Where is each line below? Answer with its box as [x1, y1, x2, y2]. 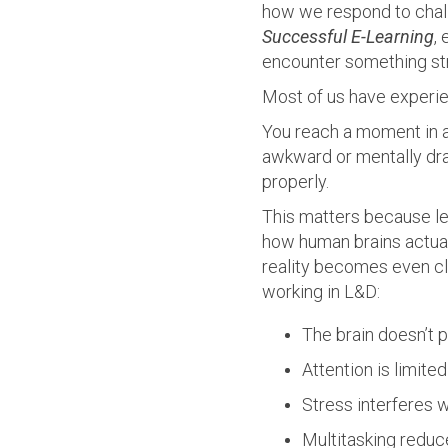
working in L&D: [262, 281, 380, 302]
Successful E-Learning [262, 26, 434, 47]
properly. [262, 171, 329, 192]
